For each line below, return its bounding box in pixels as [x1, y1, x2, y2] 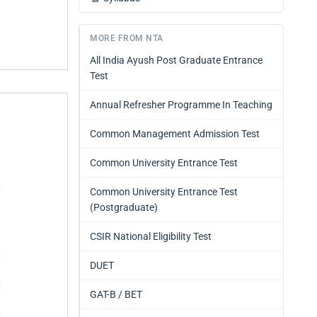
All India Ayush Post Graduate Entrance [90, 54, 263, 66]
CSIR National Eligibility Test [90, 231, 212, 242]
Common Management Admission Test [90, 128, 260, 139]
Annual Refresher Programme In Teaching [90, 99, 272, 110]
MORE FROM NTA [90, 33, 163, 43]
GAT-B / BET [90, 289, 142, 300]
